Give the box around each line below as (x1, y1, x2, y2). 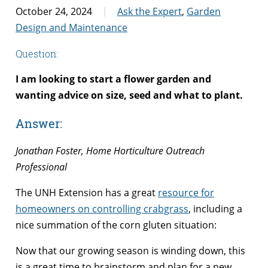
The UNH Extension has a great (16, 185, 158, 199)
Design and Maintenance (16, 20, 127, 34)
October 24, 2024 (16, 4, 92, 18)
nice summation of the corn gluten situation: (16, 218, 217, 232)
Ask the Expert (117, 4, 182, 18)
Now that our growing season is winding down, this (16, 243, 245, 257)
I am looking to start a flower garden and (16, 72, 211, 86)
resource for (158, 185, 214, 199)
